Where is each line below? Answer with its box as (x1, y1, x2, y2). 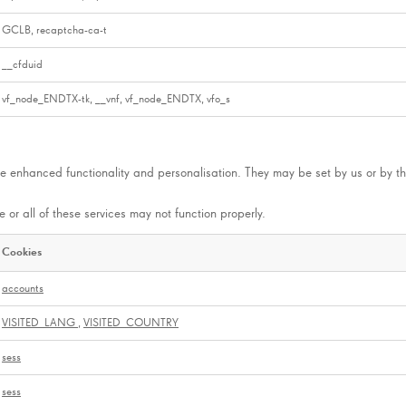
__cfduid (2, 58, 43, 71)
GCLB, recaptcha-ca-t (2, 24, 107, 36)
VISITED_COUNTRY (83, 317, 179, 330)
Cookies (2, 246, 42, 259)
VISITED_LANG (2, 317, 78, 330)
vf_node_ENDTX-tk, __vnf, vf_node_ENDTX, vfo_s (2, 92, 230, 105)
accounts (2, 283, 43, 295)
